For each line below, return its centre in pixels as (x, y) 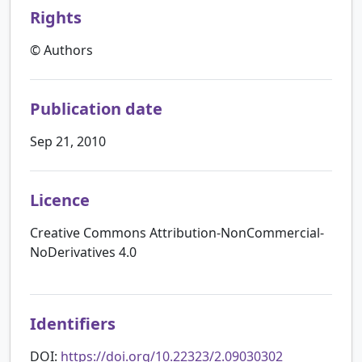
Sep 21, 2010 (68, 141)
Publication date (96, 108)
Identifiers (73, 323)
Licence (60, 200)
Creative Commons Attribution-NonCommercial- (177, 232)
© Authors (61, 50)
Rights (56, 17)
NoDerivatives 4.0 (83, 252)
